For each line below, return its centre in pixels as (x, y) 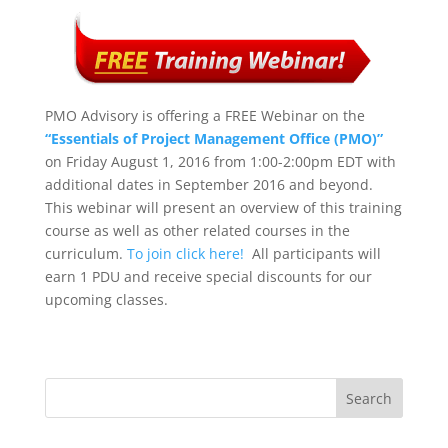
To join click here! (187, 253)
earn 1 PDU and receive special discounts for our (208, 276)
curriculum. (85, 253)
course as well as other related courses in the (197, 230)
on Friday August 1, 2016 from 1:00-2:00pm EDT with (220, 161)
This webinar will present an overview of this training (223, 207)
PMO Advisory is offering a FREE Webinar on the (204, 115)
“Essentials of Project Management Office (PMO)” (213, 138)
